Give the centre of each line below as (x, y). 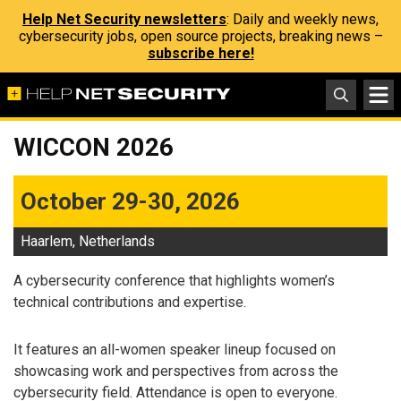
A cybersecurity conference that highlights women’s (174, 281)
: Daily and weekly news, (303, 19)
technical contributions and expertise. (130, 302)
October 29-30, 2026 (130, 201)
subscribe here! (200, 53)
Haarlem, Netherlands (88, 241)
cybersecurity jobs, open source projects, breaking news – (200, 36)
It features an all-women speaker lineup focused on (175, 349)
